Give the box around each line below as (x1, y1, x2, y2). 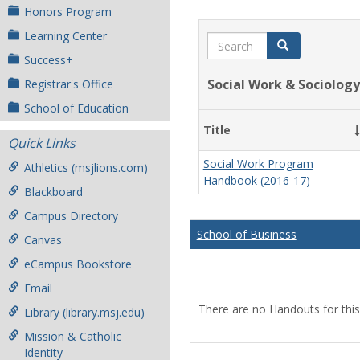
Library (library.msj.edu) (24, 305, 145, 320)
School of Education (24, 100, 129, 116)
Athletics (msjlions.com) (24, 160, 148, 175)
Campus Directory (24, 208, 118, 223)
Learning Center (24, 28, 107, 43)
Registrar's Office (24, 76, 113, 92)
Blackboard (24, 184, 83, 199)
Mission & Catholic (24, 329, 121, 344)
